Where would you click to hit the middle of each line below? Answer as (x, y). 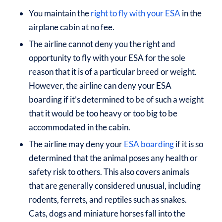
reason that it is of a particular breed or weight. (112, 71)
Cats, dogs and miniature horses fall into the (107, 213)
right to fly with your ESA (135, 13)
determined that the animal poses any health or (113, 158)
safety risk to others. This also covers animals (109, 171)
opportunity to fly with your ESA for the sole (107, 57)
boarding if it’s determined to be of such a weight (116, 99)
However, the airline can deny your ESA (100, 85)
